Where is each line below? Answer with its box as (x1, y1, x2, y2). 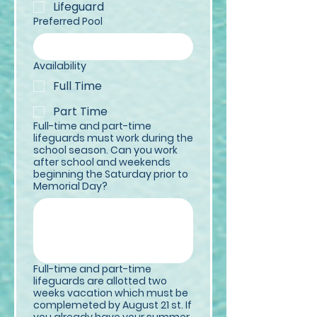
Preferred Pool (33, 14, 103, 28)
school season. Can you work (33, 143, 178, 157)
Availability (33, 59, 86, 73)
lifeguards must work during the (33, 131, 193, 145)
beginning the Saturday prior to (33, 167, 188, 181)
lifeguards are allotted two (33, 274, 167, 288)
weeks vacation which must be (33, 286, 188, 300)
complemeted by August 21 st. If (33, 298, 192, 312)
